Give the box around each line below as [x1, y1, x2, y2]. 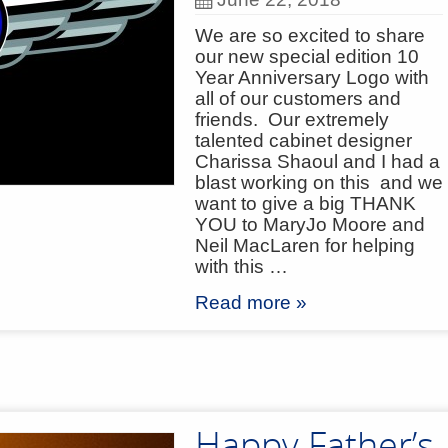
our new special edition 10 [195, 46, 419, 67]
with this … [195, 256, 288, 277]
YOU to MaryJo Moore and [195, 214, 425, 235]
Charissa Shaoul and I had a [195, 151, 440, 172]
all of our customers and [195, 88, 401, 109]
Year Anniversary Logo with [195, 67, 429, 88]
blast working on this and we [195, 172, 443, 193]
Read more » [195, 292, 307, 313]
